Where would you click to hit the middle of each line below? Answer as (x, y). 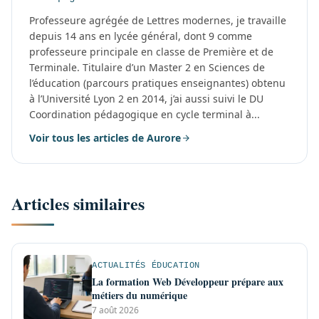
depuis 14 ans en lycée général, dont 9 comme (141, 36)
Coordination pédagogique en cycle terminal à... (145, 114)
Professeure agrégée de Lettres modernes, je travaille (158, 20)
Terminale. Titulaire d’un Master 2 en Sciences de (147, 67)
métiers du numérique (140, 295)
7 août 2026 (115, 310)
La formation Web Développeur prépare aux (188, 281)
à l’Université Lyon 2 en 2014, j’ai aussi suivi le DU (146, 98)
